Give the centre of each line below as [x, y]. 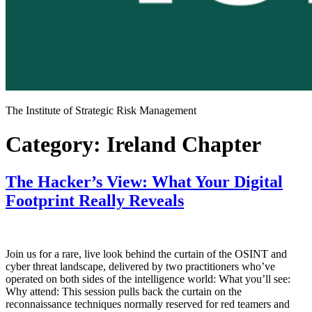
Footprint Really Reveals [95, 200]
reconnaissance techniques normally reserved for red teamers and [148, 304]
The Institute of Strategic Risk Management [101, 110]
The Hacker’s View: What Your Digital [144, 181]
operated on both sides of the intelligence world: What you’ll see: [148, 279]
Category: [56, 145]
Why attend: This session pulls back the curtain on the [124, 291]
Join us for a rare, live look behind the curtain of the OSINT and [146, 253]
